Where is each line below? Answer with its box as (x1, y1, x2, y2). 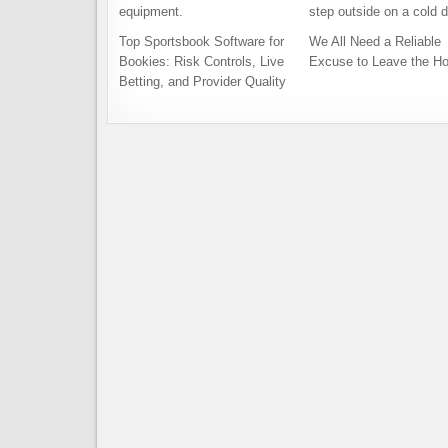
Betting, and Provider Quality (119, 74, 286, 90)
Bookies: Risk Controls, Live (119, 54, 284, 70)
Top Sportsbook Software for (119, 34, 284, 50)
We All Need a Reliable (308, 34, 441, 50)
